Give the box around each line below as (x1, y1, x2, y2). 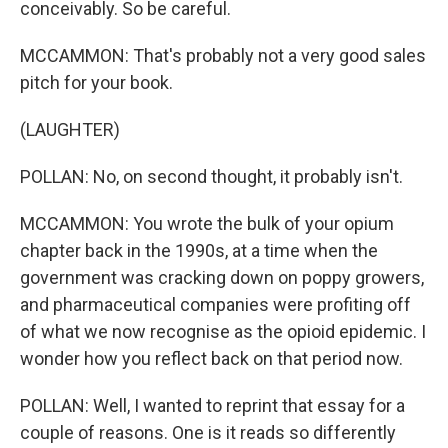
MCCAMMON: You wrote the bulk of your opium (20, 213, 394, 234)
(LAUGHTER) (20, 119, 120, 140)
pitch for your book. (20, 72, 173, 93)
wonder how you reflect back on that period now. (20, 348, 403, 369)
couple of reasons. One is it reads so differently (20, 422, 396, 443)
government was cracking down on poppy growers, (20, 267, 424, 288)
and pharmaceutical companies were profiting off (20, 294, 411, 315)
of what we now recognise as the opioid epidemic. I (20, 321, 426, 342)
